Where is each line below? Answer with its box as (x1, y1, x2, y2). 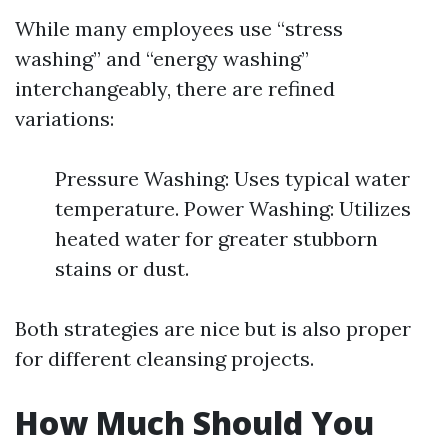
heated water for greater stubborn (55, 226, 378, 251)
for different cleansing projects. (15, 346, 314, 371)
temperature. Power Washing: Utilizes (55, 196, 411, 221)
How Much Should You (15, 401, 374, 444)
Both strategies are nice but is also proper (15, 316, 411, 341)
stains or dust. (55, 256, 189, 281)
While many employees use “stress (15, 16, 343, 41)
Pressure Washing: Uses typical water (55, 166, 410, 191)
